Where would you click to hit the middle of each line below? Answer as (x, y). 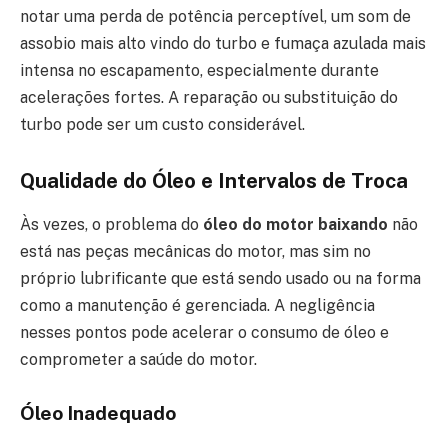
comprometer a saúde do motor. (138, 360)
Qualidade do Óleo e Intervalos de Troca (214, 180)
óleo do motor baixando (295, 225)
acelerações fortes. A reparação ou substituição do (209, 98)
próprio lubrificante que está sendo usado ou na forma (220, 279)
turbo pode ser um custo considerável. (162, 125)
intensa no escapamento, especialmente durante (199, 71)
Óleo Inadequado (98, 413)
